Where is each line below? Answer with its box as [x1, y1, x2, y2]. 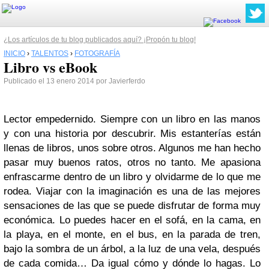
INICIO [4, 49, 25, 58]
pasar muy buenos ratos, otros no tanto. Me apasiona [4, 157, 261, 168]
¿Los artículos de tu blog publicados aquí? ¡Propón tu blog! [4, 35, 196, 44]
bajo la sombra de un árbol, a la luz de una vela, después [4, 243, 261, 255]
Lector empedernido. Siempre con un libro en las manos [4, 113, 261, 125]
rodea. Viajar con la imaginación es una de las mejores [4, 186, 261, 197]
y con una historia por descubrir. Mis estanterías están [4, 128, 261, 139]
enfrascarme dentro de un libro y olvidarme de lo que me [4, 171, 261, 183]
